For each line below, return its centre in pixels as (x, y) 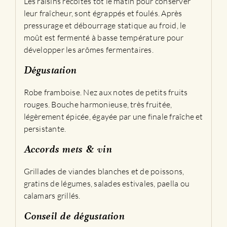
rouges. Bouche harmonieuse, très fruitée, (98, 104)
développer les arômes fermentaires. (88, 49)
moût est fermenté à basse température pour (104, 37)
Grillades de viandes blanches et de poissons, (104, 171)
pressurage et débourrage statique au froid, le (105, 25)
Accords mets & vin (67, 150)
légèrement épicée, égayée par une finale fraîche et (113, 116)
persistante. (45, 128)
